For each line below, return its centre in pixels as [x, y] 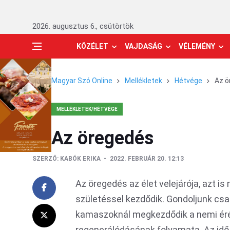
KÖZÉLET [92, 46]
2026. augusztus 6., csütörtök [83, 26]
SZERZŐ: [45, 159]
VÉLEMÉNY [197, 46]
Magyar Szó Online [82, 81]
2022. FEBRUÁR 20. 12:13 [147, 159]
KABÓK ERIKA [80, 159]
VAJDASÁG [143, 46]
